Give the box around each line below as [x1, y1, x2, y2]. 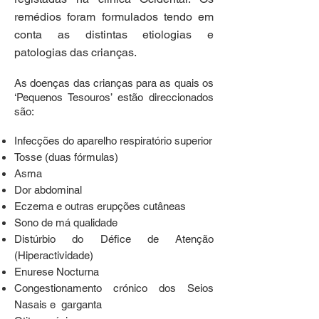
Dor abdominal [14, 184, 82, 196]
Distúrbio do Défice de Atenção [14, 233, 214, 245]
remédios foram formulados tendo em [14, 10, 214, 23]
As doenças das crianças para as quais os [14, 77, 214, 89]
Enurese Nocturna [14, 266, 99, 278]
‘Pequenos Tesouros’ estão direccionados [14, 91, 214, 103]
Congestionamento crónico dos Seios [14, 282, 214, 294]
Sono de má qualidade [14, 216, 117, 229]
